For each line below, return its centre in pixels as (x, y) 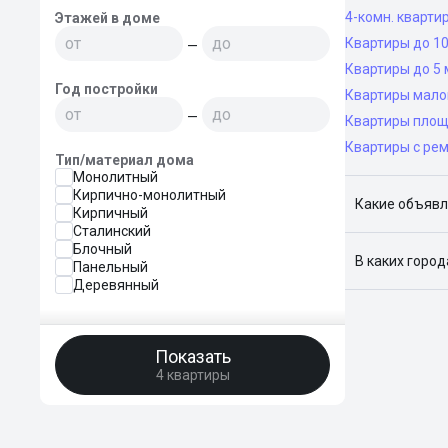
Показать (192, 356)
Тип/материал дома (124, 160)
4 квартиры (192, 375)
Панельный (110, 267)
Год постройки (106, 89)
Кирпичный (110, 213)
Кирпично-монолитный (149, 195)
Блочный (102, 249)
